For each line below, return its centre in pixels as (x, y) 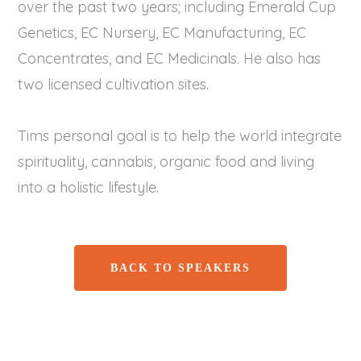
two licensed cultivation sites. (114, 84)
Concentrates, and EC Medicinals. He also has (170, 58)
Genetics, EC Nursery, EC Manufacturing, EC (162, 33)
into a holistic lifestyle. (89, 187)
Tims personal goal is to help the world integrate (180, 136)
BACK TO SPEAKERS (180, 268)
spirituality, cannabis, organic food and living (166, 162)
